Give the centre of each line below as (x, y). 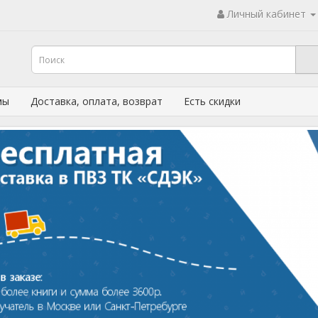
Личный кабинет (267, 14)
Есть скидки (212, 101)
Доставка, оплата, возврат (96, 101)
